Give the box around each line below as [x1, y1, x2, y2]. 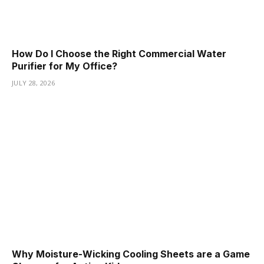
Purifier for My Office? [12, 60, 117, 72]
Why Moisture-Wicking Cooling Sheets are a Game [12, 248, 250, 260]
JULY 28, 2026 [12, 78, 55, 87]
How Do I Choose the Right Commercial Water [12, 47, 226, 60]
